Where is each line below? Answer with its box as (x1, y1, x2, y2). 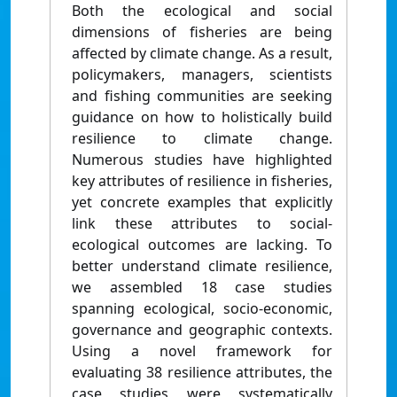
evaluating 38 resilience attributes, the (72, 362, 332, 383)
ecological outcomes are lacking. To (72, 235, 332, 255)
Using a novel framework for (72, 341, 332, 362)
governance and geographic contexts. (72, 320, 332, 340)
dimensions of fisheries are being (72, 22, 332, 43)
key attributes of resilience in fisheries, (72, 171, 332, 191)
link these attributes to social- (72, 214, 332, 234)
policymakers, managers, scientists (72, 65, 332, 85)
